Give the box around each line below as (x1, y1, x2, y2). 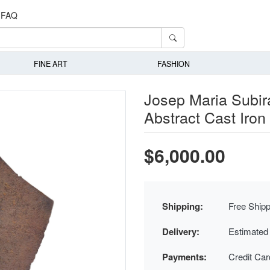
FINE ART (33, 58, 67, 70)
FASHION (157, 58, 190, 70)
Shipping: (162, 199, 203, 213)
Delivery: (162, 224, 199, 238)
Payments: (162, 250, 207, 263)
